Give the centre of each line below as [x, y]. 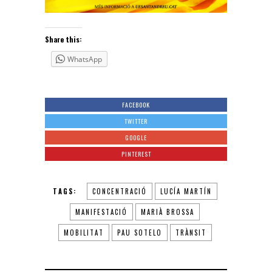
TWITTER [136, 121]
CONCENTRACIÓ [119, 191]
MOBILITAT [83, 232]
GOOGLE [136, 137]
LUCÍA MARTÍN [186, 191]
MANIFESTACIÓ [101, 212]
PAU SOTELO [139, 232]
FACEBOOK [136, 104]
